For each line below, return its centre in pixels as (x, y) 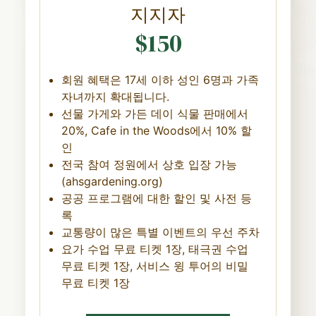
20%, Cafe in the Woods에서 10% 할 (156, 130)
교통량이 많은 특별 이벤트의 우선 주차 (160, 232)
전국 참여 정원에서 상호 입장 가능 (149, 164)
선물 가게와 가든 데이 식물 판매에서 (154, 113)
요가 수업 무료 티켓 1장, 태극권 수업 (154, 249)
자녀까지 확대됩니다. (115, 96)
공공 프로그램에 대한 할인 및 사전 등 (156, 198)
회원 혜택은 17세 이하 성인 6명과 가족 (160, 79)
